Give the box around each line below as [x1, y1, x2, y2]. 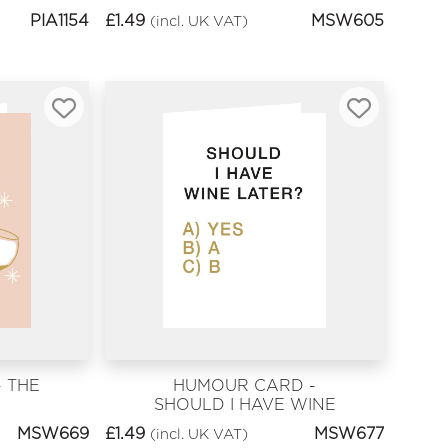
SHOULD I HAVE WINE [153, 395, 336, 415]
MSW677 [314, 423, 385, 443]
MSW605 [311, 11, 385, 31]
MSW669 [17, 423, 90, 443]
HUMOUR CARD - [173, 376, 317, 396]
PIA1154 [30, 11, 90, 31]
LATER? [212, 414, 277, 434]
